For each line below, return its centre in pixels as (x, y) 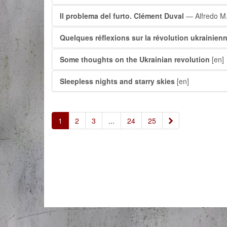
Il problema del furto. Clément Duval (122, 16)
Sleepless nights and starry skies (117, 81)
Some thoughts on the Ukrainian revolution (135, 59)
